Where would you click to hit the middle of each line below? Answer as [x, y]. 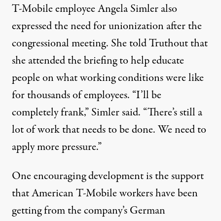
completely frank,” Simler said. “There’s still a [107, 112]
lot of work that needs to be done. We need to [109, 130]
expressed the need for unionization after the [107, 26]
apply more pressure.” [57, 147]
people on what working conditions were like [108, 78]
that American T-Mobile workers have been [105, 193]
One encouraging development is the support [108, 176]
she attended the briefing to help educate [98, 61]
